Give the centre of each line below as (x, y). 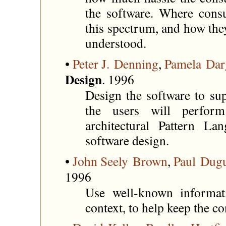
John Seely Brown (120, 161)
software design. (127, 140)
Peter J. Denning (116, 64)
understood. (116, 43)
